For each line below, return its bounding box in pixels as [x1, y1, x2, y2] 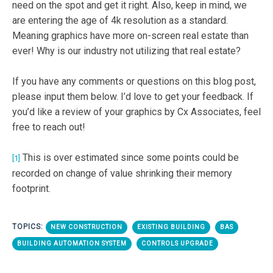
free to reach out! [12, 121, 85, 133]
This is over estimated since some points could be [20, 152, 239, 164]
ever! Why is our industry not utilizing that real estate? [12, 45, 241, 57]
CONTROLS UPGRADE [141, 240, 213, 247]
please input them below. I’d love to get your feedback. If [12, 91, 253, 103]
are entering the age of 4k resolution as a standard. [12, 15, 228, 27]
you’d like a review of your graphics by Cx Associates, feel [12, 106, 261, 118]
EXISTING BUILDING [137, 224, 205, 231]
